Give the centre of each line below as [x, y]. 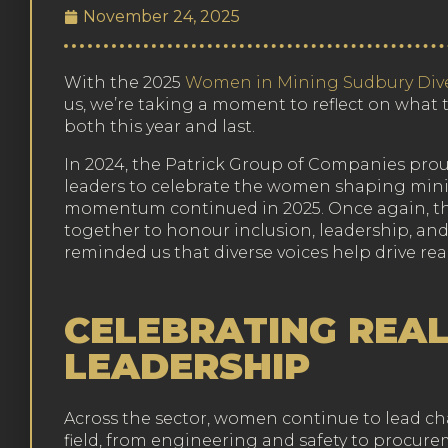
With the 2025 [124, 82]
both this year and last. [159, 126]
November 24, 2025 [161, 16]
